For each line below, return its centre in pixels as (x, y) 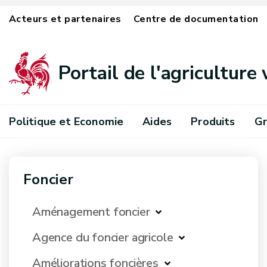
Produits (213, 121)
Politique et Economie (66, 121)
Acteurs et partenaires (65, 19)
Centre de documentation (196, 19)
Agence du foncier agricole (103, 237)
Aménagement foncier (91, 212)
